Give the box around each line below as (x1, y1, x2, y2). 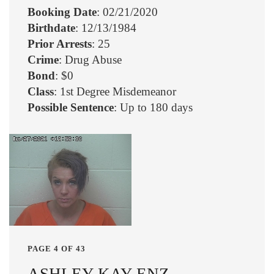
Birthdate (28, 21, 75, 34)
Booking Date (28, 5, 97, 18)
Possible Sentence (28, 100, 114, 114)
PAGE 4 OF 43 (28, 243, 86, 253)
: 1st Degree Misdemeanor (54, 84, 176, 98)
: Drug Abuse (59, 53, 122, 66)
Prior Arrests (28, 37, 92, 50)
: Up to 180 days (114, 100, 193, 114)
